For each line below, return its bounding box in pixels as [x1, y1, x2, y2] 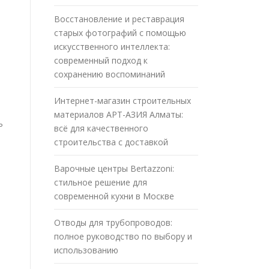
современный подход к [54, 54, 148, 66]
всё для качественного [54, 122, 148, 134]
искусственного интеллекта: [54, 40, 170, 52]
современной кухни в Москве [54, 190, 174, 202]
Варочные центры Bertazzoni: [54, 162, 174, 174]
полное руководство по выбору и [54, 230, 192, 242]
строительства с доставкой [54, 136, 168, 148]
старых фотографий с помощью [54, 26, 186, 38]
